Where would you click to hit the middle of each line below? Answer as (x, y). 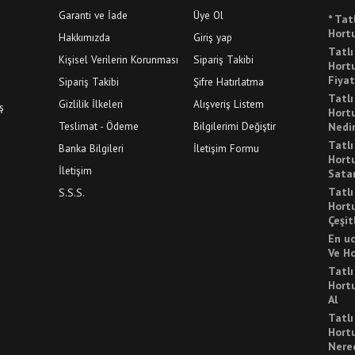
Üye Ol (208, 15)
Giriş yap (213, 38)
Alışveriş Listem (229, 104)
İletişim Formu (226, 149)
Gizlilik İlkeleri (91, 104)
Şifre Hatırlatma (229, 82)
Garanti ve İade (93, 15)
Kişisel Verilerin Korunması (118, 60)
